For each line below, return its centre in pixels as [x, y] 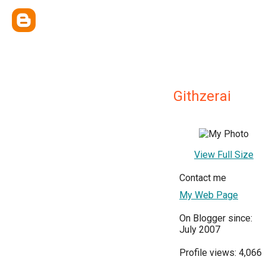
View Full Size [224, 155]
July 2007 [200, 229]
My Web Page [209, 195]
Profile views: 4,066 [221, 253]
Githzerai [202, 96]
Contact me [203, 178]
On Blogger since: [216, 218]
